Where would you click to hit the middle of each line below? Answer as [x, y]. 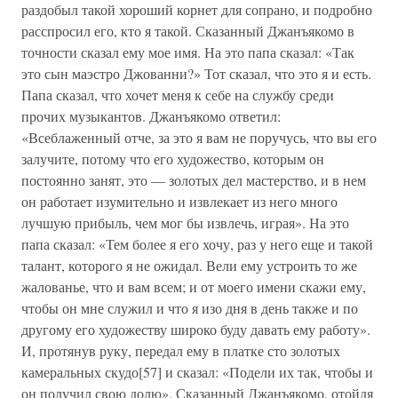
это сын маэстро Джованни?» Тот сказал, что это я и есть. [196, 73]
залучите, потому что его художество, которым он [173, 159]
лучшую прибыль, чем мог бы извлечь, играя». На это [185, 223]
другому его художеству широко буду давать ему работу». [196, 329]
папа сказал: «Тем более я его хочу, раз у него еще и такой [197, 244]
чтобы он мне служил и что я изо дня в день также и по [190, 308]
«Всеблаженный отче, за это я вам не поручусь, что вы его [199, 137]
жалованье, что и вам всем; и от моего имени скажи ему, [194, 287]
